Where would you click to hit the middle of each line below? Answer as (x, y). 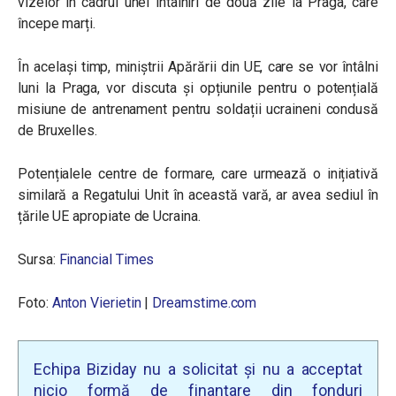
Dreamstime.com (205, 303)
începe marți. (57, 23)
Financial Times (107, 259)
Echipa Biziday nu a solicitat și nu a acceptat (198, 369)
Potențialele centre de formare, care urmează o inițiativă (198, 174)
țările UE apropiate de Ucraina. (109, 216)
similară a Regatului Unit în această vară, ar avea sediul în (198, 195)
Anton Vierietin (96, 303)
